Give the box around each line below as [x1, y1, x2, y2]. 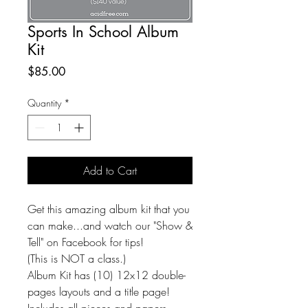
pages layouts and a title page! [27, 284, 170, 299]
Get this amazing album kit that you [27, 201, 190, 217]
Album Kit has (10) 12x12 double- [27, 267, 186, 283]
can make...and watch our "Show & [27, 218, 192, 233]
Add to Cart [83, 163, 137, 178]
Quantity [27, 96, 61, 109]
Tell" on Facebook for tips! [27, 234, 144, 250]
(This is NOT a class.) [27, 251, 129, 266]
